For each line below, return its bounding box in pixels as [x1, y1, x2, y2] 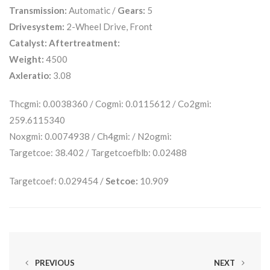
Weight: [9, 53, 44, 64]
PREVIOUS [33, 257, 75, 268]
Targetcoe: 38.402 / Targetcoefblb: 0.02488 [9, 146, 187, 158]
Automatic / [67, 4, 118, 16]
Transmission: [9, 4, 67, 16]
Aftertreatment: [49, 37, 120, 48]
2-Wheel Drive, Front [64, 20, 152, 32]
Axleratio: [9, 69, 51, 81]
